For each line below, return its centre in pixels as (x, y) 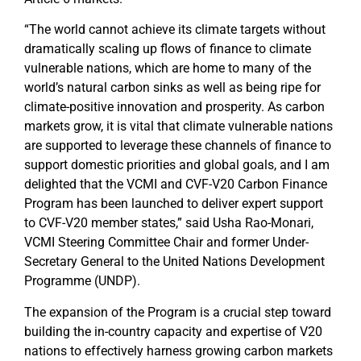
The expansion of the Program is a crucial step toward (178, 312)
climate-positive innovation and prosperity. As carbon (174, 107)
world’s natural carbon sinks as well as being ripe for (172, 88)
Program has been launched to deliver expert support (174, 204)
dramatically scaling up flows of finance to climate (168, 49)
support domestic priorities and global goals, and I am (177, 165)
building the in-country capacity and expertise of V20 (173, 331)
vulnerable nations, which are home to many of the (168, 68)
